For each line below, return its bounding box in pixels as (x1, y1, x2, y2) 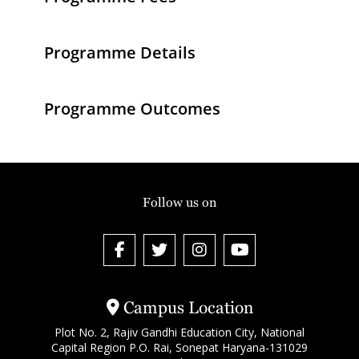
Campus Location (119, 298, 253, 318)
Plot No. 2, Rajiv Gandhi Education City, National (54, 325, 305, 341)
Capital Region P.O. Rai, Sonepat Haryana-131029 (51, 340, 308, 356)
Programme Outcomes (44, 98, 220, 120)
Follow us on (143, 195, 216, 211)
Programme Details (44, 42, 196, 64)
